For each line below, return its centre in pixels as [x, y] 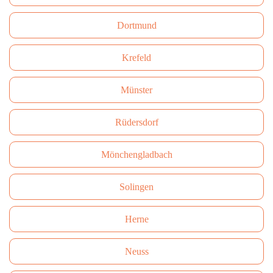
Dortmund [136, 25]
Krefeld [136, 58]
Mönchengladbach [136, 154]
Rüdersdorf [136, 122]
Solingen [136, 187]
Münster [136, 90]
